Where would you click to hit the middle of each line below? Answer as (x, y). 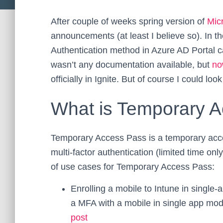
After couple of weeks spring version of (129, 21)
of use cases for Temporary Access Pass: (133, 167)
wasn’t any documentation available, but (131, 65)
